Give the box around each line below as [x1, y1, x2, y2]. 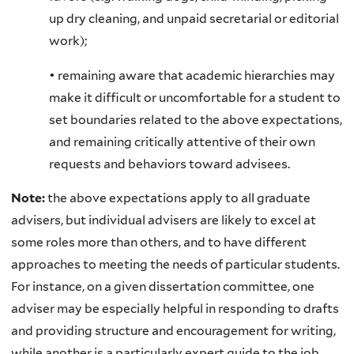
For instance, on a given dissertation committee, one [11, 279, 314, 295]
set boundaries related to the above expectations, [49, 111, 342, 127]
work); [49, 33, 87, 49]
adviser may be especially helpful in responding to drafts [11, 301, 339, 317]
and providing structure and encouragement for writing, [11, 323, 336, 339]
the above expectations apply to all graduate [45, 190, 311, 206]
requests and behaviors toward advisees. [49, 156, 290, 171]
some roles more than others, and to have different [11, 235, 307, 250]
